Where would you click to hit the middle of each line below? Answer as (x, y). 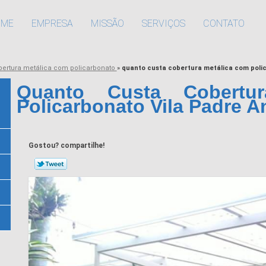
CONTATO (224, 23)
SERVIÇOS (164, 23)
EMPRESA (52, 23)
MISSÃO (107, 23)
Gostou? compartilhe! (66, 146)
